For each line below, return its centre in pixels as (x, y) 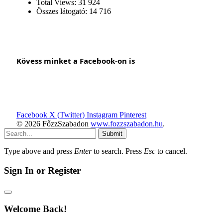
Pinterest (133, 114)
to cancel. (171, 151)
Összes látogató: (63, 11)
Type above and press (39, 151)
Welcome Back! (35, 209)
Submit (112, 133)
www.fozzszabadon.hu (127, 123)
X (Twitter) (67, 114)
